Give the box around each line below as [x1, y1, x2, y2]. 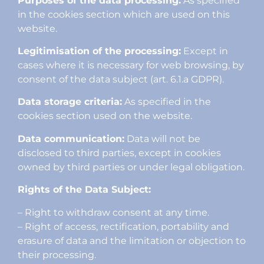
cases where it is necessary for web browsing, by [18, 59, 244, 71]
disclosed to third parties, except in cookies [18, 147, 221, 159]
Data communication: [18, 133, 124, 144]
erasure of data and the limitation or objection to [18, 235, 246, 246]
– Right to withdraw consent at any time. [18, 206, 209, 218]
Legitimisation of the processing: [18, 45, 181, 57]
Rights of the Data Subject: [18, 184, 151, 196]
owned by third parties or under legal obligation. [18, 161, 245, 173]
